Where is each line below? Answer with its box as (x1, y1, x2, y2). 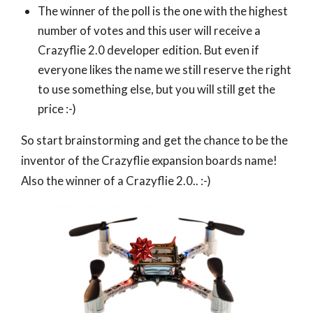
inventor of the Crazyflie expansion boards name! (21, 153, 277, 168)
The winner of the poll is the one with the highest (38, 3, 288, 19)
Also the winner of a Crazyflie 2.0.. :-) (21, 173, 211, 189)
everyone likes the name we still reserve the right (38, 62, 291, 78)
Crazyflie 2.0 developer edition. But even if (38, 43, 259, 58)
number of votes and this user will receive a (38, 23, 261, 38)
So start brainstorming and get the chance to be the (21, 133, 288, 148)
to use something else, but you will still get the (38, 82, 275, 97)
